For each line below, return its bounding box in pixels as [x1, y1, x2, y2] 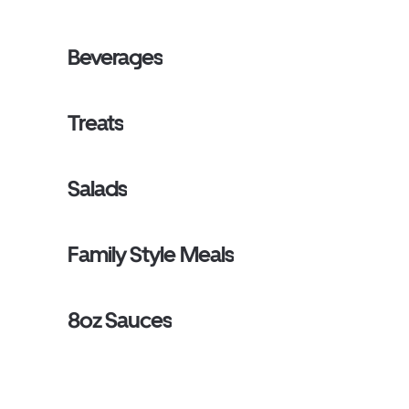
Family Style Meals [68, 241, 234, 267]
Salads [68, 175, 128, 202]
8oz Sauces [68, 307, 173, 333]
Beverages [68, 44, 163, 70]
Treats [68, 110, 124, 136]
